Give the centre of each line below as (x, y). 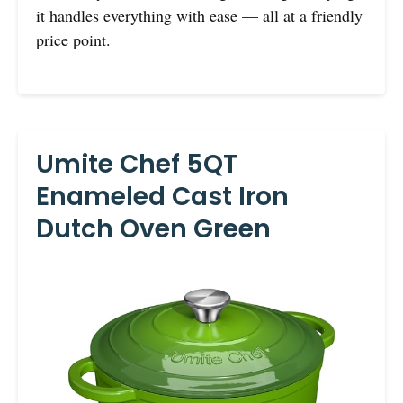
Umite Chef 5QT (137, 164)
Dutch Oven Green (153, 228)
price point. (73, 39)
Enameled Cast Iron (162, 196)
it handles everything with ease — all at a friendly (199, 15)
